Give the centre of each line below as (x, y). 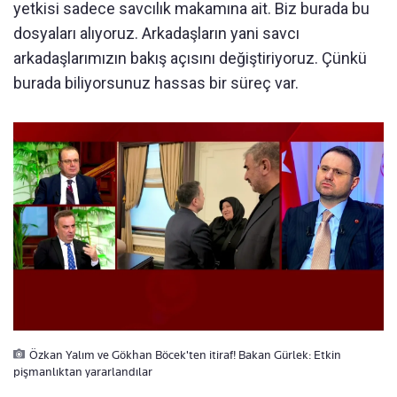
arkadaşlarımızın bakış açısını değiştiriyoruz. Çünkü (190, 58)
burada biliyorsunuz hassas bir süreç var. (156, 83)
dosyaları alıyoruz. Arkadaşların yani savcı (156, 34)
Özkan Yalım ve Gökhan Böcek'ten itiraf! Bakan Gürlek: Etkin (185, 355)
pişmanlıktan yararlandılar (83, 372)
